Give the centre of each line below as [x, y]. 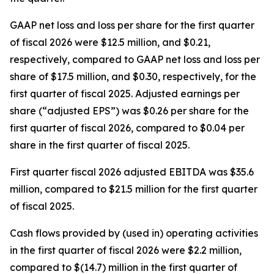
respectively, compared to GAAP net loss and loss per [135, 59]
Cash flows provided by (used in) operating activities [134, 233]
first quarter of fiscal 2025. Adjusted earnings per [125, 94]
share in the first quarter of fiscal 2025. [100, 145]
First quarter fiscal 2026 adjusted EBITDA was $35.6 [132, 172]
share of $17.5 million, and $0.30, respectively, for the [133, 76]
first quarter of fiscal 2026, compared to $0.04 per [127, 128]
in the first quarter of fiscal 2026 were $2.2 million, [126, 250]
